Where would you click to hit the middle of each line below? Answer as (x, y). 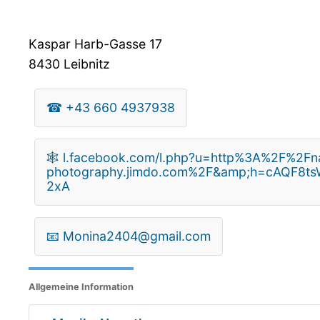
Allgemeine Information (81, 287)
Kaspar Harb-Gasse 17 (95, 44)
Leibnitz (85, 64)
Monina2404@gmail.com (137, 236)
